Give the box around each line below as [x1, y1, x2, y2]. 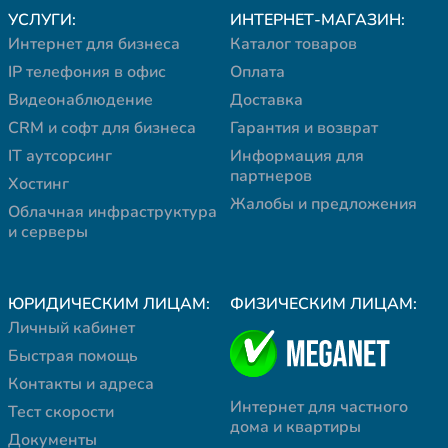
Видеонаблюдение [8, 88, 153, 111]
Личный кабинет [8, 316, 135, 339]
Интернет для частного [230, 396, 408, 419]
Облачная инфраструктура [8, 200, 217, 223]
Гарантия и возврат [230, 116, 378, 139]
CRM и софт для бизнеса [8, 116, 196, 139]
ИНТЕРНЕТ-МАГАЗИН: [230, 8, 405, 31]
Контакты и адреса [8, 372, 154, 395]
